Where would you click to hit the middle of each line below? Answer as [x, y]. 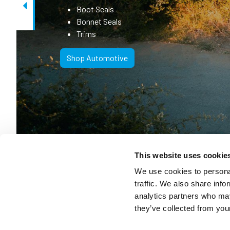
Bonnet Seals [99, 21]
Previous [31, 11]
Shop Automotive [97, 58]
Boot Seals [95, 9]
